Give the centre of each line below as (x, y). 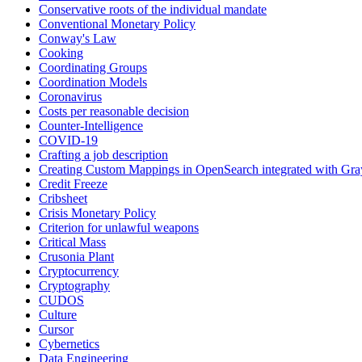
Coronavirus (70, 97)
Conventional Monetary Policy (117, 24)
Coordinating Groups (93, 68)
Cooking (61, 53)
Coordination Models (93, 82)
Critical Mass (72, 242)
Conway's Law (78, 39)
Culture (58, 315)
